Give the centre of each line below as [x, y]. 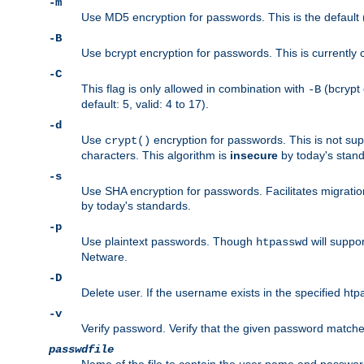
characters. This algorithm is [156, 156]
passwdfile [81, 350]
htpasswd [282, 243]
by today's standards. [136, 206]
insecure [254, 156]
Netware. [104, 257]
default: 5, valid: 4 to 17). [145, 104]
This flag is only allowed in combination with [195, 89]
